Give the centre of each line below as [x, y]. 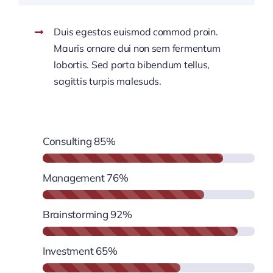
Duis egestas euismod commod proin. [136, 32]
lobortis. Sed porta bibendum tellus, [132, 65]
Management [73, 178]
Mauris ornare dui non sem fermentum [137, 48]
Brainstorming [75, 214]
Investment [68, 251]
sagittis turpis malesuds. [108, 81]
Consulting [67, 141]
